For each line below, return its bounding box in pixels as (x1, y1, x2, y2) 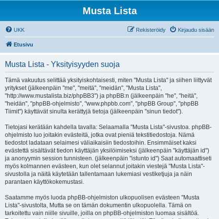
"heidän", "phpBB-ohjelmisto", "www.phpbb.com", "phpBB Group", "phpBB (5, 100, 198, 107)
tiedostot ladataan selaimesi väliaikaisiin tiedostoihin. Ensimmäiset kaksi (5, 139, 197, 146)
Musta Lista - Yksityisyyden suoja (5, 60, 120, 68)
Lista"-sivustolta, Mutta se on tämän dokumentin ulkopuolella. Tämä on (5, 202, 192, 209)
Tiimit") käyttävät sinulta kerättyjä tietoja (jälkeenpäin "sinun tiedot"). (5, 108, 183, 115)
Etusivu (14, 42, 33, 47)
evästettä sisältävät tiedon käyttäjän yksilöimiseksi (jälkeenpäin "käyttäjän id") (5, 147, 209, 154)
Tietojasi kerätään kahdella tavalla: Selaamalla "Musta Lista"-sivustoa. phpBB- (5, 124, 212, 131)
